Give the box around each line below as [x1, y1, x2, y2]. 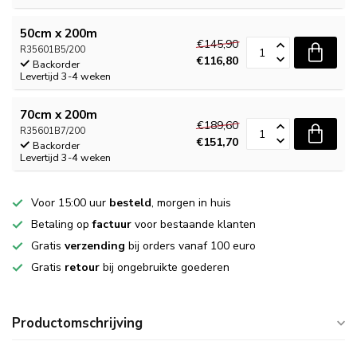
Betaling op [31, 217, 92, 232]
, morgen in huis [151, 195, 231, 210]
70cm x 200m [20, 106, 97, 123]
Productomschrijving [12, 314, 143, 332]
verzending [65, 238, 125, 253]
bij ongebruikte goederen [100, 260, 229, 275]
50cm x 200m [20, 25, 97, 41]
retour [65, 260, 100, 275]
